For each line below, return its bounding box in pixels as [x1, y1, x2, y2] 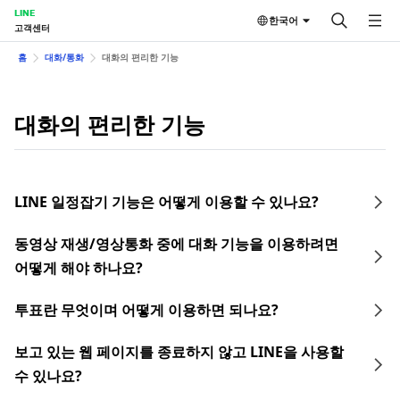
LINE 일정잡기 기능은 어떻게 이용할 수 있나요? [14, 192, 319, 212]
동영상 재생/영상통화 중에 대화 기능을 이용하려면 [14, 234, 338, 254]
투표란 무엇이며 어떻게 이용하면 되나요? [14, 300, 279, 320]
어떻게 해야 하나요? [14, 258, 143, 278]
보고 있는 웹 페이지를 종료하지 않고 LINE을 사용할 [14, 342, 344, 362]
